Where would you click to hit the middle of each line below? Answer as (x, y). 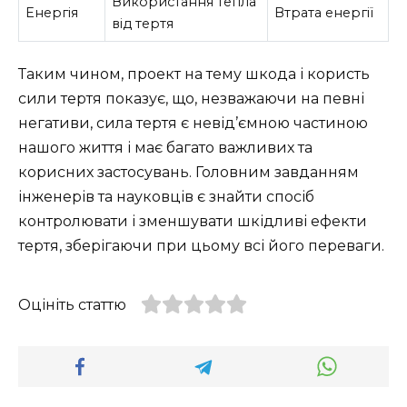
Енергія (52, 13)
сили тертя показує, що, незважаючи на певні (191, 99)
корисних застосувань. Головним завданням (189, 172)
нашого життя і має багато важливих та (165, 148)
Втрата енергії (324, 13)
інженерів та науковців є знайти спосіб (166, 197)
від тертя (143, 24)
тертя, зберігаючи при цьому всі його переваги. (201, 246)
